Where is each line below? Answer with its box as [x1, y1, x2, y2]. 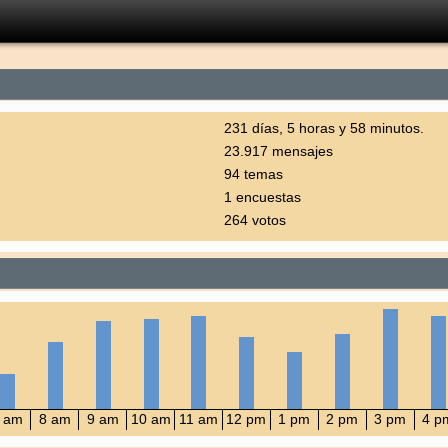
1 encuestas [224, 189, 301, 205]
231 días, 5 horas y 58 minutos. [224, 120, 424, 136]
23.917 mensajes [224, 143, 333, 159]
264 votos [224, 212, 286, 228]
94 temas [224, 166, 283, 182]
